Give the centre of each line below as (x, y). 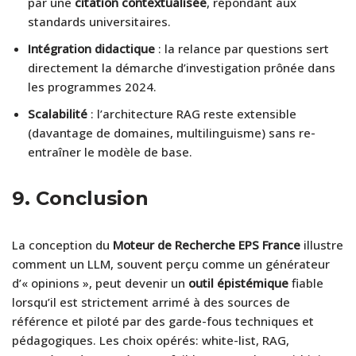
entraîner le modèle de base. (110, 151)
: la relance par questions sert (242, 48)
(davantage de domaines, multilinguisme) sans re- (172, 132)
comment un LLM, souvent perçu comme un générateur (171, 263)
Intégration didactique (91, 48)
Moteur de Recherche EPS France (207, 244)
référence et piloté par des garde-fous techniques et (163, 321)
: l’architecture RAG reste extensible (192, 113)
